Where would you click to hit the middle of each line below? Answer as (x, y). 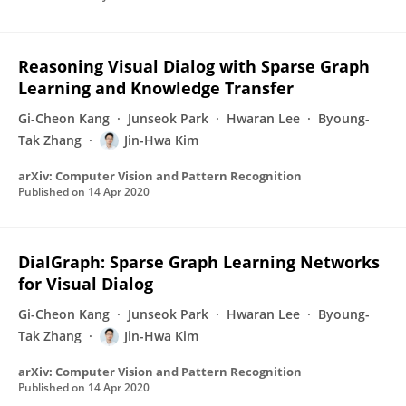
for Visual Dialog (86, 284)
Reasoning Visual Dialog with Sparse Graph (194, 66)
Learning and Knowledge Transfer (156, 88)
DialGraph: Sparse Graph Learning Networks (199, 262)
